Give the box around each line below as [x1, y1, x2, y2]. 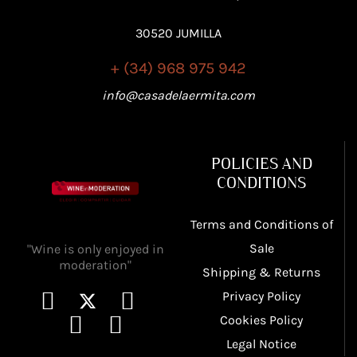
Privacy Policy [222, 288, 300, 304]
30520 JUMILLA [135, 25, 222, 41]
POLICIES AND [210, 153, 312, 173]
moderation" [59, 257, 131, 273]
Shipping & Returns [202, 264, 320, 280]
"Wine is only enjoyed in [26, 241, 164, 257]
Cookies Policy [220, 312, 303, 328]
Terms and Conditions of [190, 216, 333, 232]
